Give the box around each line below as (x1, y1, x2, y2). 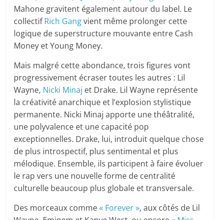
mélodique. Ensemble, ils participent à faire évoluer (14, 158, 204, 169)
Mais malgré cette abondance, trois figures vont (14, 60, 191, 71)
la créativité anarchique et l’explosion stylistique (14, 97, 192, 108)
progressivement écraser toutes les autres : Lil (14, 72, 186, 83)
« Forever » (99, 202, 140, 214)
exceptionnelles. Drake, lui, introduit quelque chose (14, 134, 204, 145)
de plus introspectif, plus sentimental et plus (14, 146, 179, 157)
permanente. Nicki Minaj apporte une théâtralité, (14, 109, 195, 120)
